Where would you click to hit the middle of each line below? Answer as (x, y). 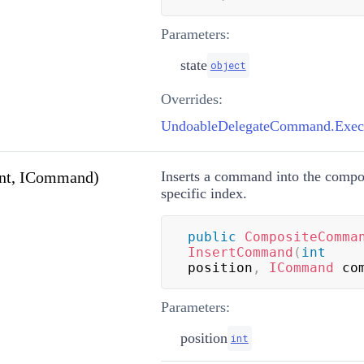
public (212, 236)
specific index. (204, 193)
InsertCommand (240, 252)
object (228, 65)
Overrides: (191, 99)
